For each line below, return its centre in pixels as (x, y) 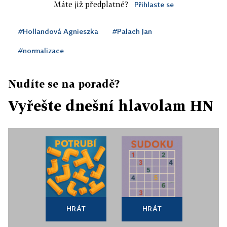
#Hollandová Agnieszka (58, 31)
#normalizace (41, 50)
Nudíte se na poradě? (64, 84)
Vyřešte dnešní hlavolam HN (111, 106)
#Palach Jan (132, 31)
